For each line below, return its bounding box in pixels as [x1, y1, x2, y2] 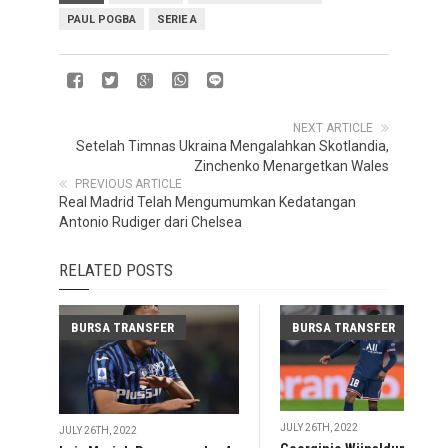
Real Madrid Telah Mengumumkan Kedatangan [59, 194, 356, 210]
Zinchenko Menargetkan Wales [194, 158, 389, 174]
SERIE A [157, 13, 197, 26]
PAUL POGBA [67, 13, 136, 26]
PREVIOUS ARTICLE [75, 177, 182, 191]
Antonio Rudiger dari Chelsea [59, 214, 242, 230]
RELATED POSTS [59, 260, 173, 280]
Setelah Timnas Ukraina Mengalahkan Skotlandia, [76, 138, 389, 154]
